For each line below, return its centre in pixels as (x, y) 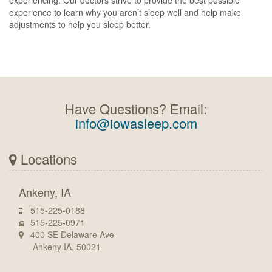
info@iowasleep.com (136, 123)
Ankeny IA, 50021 (64, 246)
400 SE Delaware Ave (71, 234)
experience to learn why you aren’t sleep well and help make (125, 12)
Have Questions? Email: (136, 108)
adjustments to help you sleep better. (80, 24)
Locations (47, 159)
